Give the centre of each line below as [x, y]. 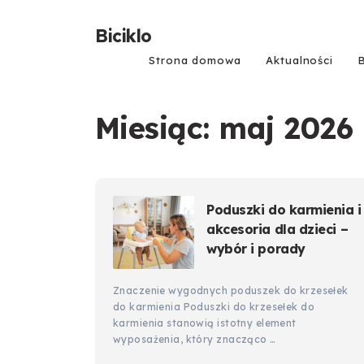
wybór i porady [256, 249]
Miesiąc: [157, 128]
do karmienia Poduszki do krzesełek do [214, 307]
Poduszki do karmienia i [284, 210]
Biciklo [123, 36]
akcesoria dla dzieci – [277, 229]
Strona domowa [195, 60]
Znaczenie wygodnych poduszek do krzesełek [231, 290]
